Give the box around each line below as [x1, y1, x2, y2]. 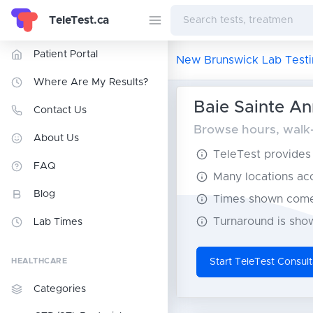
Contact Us [34, 105, 87, 115]
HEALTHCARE [11, 257, 68, 265]
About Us [34, 133, 79, 143]
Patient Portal [34, 50, 98, 59]
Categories [34, 284, 86, 294]
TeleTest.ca [49, 14, 110, 26]
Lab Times [34, 217, 82, 227]
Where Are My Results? [34, 78, 148, 87]
